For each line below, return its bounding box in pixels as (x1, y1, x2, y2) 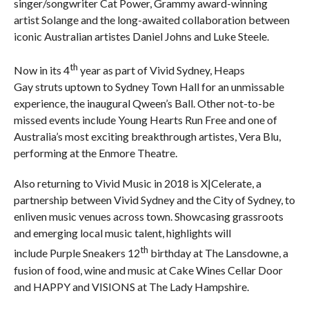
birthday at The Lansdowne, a (148, 246, 288, 260)
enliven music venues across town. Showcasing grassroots (13, 210, 283, 223)
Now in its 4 (13, 63, 70, 77)
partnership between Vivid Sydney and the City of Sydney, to (13, 193, 295, 207)
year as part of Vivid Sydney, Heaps (77, 63, 245, 77)
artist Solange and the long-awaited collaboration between (13, 13, 290, 27)
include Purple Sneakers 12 (13, 246, 140, 260)
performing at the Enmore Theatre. (13, 146, 177, 160)
